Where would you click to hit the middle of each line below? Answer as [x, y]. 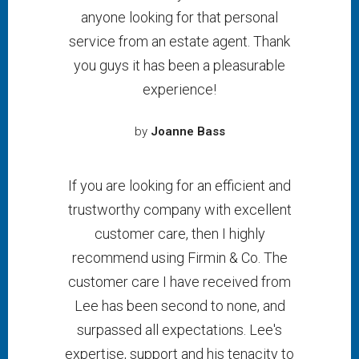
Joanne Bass [188, 131]
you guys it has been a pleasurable [179, 65]
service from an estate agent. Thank [179, 41]
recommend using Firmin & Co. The [179, 258]
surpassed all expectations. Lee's [179, 330]
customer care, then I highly [179, 234]
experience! [179, 89]
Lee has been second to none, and [179, 306]
